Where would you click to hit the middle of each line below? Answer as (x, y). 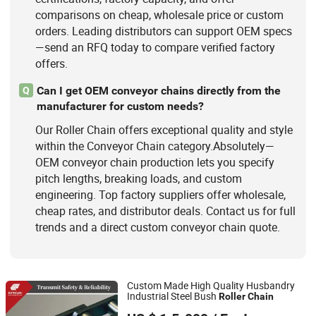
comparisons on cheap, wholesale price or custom (159, 15)
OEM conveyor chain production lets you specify (154, 163)
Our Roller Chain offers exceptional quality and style (164, 130)
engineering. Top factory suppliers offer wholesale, (160, 195)
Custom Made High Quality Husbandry (211, 286)
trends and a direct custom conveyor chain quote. (157, 227)
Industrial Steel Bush (173, 297)
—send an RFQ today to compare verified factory (155, 48)
